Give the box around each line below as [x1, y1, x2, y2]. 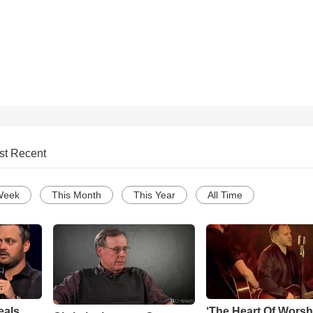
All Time [208, 189, 242, 201]
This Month [52, 189, 101, 201]
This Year [133, 189, 175, 201]
